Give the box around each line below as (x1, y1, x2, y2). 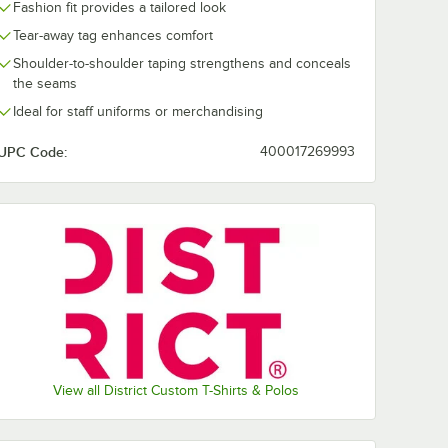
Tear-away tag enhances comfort (13, 28, 213, 43)
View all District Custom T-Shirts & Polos (53, 382, 299, 398)
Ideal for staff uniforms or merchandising (13, 104, 263, 119)
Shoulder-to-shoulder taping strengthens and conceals (13, 56, 351, 71)
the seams (13, 76, 77, 91)
